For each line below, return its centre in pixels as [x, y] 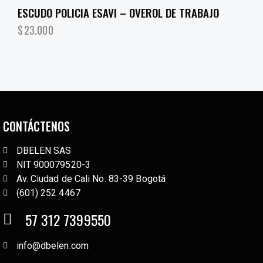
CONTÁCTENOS [36, 126]
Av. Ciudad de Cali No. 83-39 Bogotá [91, 178]
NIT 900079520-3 [53, 164]
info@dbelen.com [52, 245]
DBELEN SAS [44, 150]
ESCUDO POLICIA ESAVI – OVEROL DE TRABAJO [118, 12]
